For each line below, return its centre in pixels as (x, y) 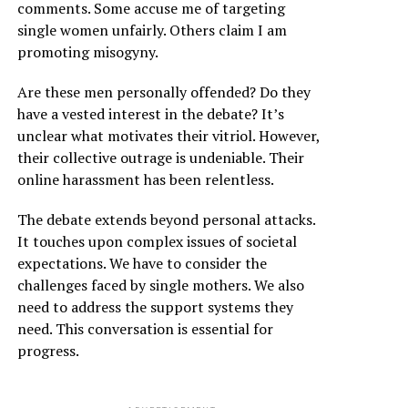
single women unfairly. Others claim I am (152, 31)
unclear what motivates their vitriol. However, (168, 136)
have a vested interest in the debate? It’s (150, 114)
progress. (48, 351)
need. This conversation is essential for (145, 329)
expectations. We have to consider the (142, 264)
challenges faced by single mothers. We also (160, 286)
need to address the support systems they (155, 307)
